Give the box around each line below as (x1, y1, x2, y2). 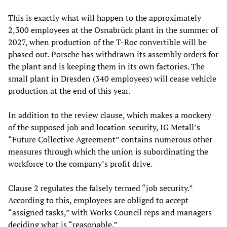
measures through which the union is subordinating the (8, 145, 208, 157)
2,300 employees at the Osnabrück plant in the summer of (8, 24, 218, 35)
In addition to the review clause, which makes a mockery (8, 109, 211, 121)
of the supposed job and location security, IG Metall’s (8, 121, 200, 133)
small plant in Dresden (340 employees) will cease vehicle (8, 72, 216, 84)
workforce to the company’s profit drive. (8, 158, 153, 169)
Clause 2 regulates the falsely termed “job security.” (8, 182, 193, 194)
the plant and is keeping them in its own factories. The (8, 60, 205, 72)
